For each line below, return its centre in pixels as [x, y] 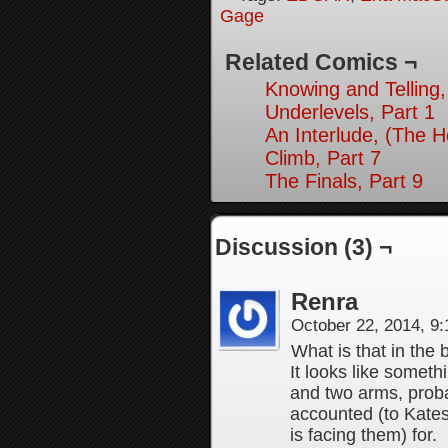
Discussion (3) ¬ [303, 247]
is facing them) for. [363, 435]
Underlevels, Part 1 [350, 112]
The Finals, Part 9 [344, 181]
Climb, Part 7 [323, 158]
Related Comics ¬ [321, 62]
